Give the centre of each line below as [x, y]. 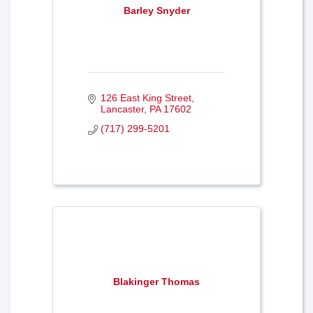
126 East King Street [146, 97]
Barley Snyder [156, 10]
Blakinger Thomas [156, 281]
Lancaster [122, 109]
